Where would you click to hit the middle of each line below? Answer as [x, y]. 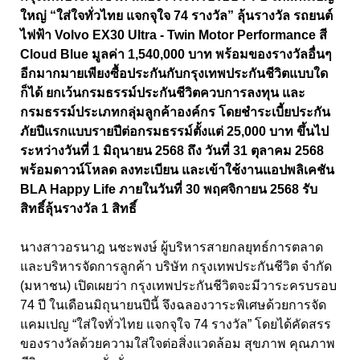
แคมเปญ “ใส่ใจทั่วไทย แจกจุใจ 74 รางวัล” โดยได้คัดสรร [176, 325]
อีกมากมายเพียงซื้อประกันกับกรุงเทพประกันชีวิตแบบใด [174, 74]
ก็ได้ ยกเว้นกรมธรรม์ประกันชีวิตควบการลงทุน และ [163, 93]
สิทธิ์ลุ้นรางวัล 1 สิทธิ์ [78, 209]
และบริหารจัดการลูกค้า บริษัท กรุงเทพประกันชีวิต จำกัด [176, 267]
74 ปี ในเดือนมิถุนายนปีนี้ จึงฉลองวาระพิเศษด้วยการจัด [173, 305]
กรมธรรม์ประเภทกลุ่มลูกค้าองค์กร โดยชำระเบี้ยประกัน [175, 112]
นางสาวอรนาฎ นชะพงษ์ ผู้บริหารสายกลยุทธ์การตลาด [172, 247]
